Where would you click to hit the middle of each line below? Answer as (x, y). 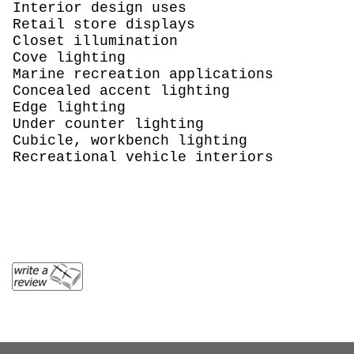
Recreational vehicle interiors (143, 157)
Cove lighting (70, 57)
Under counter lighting (109, 124)
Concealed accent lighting (122, 90)
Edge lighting (70, 107)
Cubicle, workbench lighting (130, 140)
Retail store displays (104, 24)
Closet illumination (96, 41)
